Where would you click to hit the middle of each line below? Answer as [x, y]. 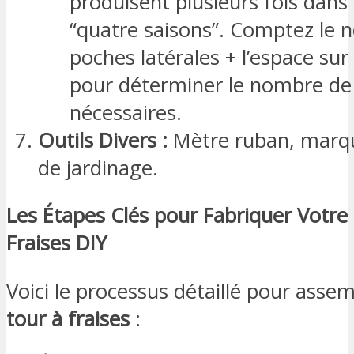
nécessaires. [126, 112]
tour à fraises [68, 318]
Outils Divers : [103, 140]
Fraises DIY [56, 243]
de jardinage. [98, 168]
